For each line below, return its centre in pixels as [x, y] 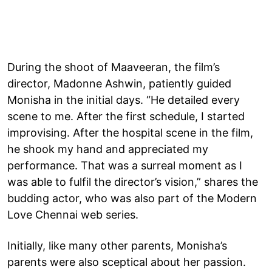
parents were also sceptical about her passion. [127, 262]
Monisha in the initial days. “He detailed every [124, 100]
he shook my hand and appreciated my [108, 149]
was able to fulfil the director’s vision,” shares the [133, 182]
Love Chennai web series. [73, 214]
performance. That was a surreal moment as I [125, 165]
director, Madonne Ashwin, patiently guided [119, 83]
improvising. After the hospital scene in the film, [130, 132]
